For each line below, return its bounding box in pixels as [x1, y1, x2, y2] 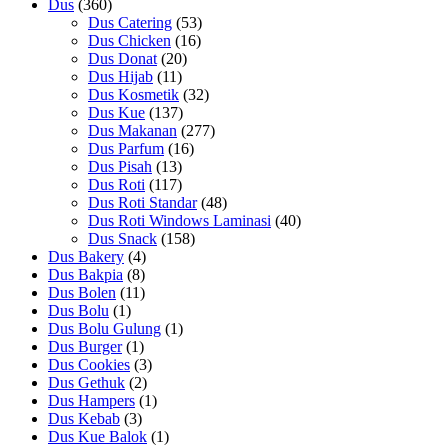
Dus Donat [88, 49, 157, 67]
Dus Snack [88, 229, 157, 247]
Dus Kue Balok [48, 427, 147, 445]
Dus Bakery [48, 247, 124, 265]
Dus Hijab [88, 67, 153, 85]
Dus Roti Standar [88, 193, 197, 211]
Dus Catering [88, 13, 172, 31]
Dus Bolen [48, 283, 116, 301]
